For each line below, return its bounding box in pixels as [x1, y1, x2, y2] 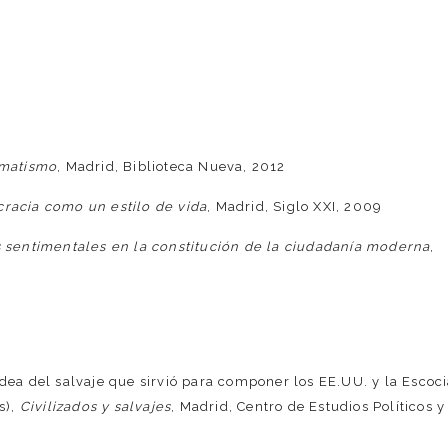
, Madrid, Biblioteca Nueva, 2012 [57, 159, 286, 175]
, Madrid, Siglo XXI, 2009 [207, 199, 383, 215]
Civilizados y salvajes [19, 399, 172, 415]
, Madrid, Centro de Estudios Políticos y [171, 399, 446, 415]
